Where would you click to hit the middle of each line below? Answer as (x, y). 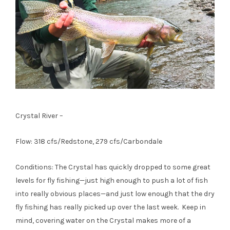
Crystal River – (39, 116)
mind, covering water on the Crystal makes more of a (103, 221)
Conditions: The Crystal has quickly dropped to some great (113, 167)
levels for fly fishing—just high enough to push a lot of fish (112, 181)
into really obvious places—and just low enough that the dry (115, 194)
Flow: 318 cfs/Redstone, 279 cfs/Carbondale (89, 142)
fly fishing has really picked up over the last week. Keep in (111, 207)
